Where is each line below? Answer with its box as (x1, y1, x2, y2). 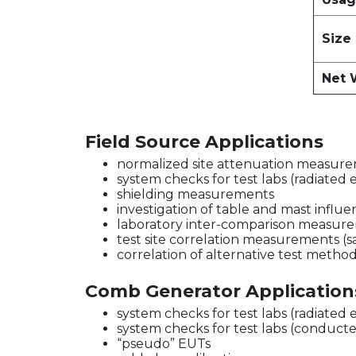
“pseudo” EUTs (117, 336, 211, 351)
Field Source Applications (85, 131, 323, 153)
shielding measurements (117, 187, 274, 202)
